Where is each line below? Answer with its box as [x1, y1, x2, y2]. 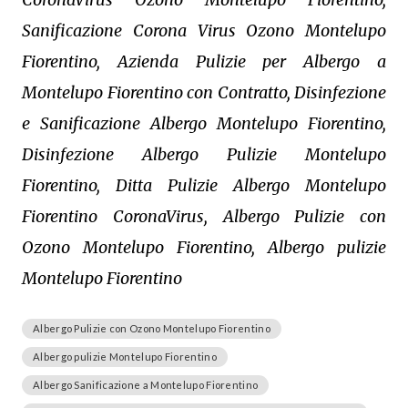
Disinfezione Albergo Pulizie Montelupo [22, 144, 386, 165]
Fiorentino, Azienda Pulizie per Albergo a [22, 51, 386, 72]
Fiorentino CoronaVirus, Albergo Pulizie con [22, 206, 386, 227]
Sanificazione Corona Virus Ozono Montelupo [22, 20, 386, 41]
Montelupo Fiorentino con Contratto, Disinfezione [22, 82, 386, 103]
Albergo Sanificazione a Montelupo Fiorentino [33, 379, 259, 391]
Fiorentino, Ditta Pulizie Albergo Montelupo [22, 175, 386, 196]
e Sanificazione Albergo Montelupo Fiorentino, [22, 113, 386, 134]
